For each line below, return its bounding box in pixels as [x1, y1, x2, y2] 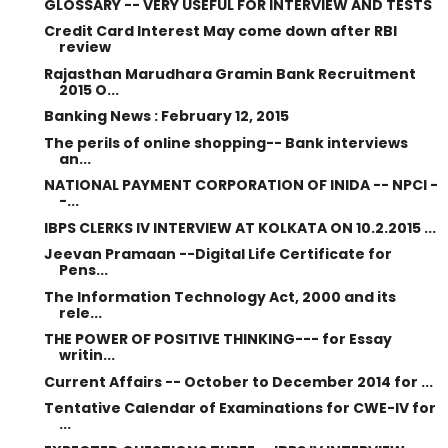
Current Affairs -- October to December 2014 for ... [43, 371, 433, 392]
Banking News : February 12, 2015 [43, 106, 289, 126]
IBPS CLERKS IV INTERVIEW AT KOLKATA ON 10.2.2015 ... [43, 217, 436, 238]
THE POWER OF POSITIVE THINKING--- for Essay [43, 329, 392, 349]
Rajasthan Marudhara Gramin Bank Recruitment [43, 63, 416, 84]
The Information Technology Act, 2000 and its [43, 286, 396, 307]
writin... [58, 345, 115, 365]
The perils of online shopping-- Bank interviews [43, 132, 408, 153]
